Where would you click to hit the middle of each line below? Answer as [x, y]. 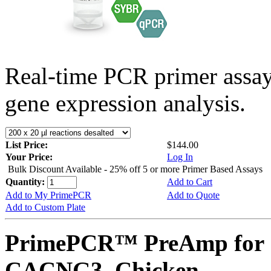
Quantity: [26, 181]
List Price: [28, 145]
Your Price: [29, 157]
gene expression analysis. [125, 103]
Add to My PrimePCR [48, 195]
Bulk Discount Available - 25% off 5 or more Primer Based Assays [135, 169]
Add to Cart [190, 181]
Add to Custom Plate [45, 207]
